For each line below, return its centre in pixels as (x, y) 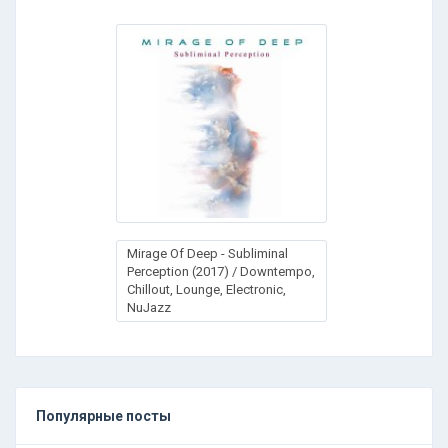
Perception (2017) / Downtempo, (221, 271)
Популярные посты (103, 415)
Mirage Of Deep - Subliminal (207, 253)
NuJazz (149, 307)
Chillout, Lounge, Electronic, (206, 289)
